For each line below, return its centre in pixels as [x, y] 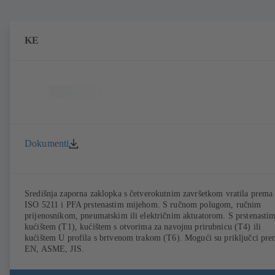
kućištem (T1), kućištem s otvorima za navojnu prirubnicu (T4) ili [143, 227]
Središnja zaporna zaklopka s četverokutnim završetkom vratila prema [149, 194]
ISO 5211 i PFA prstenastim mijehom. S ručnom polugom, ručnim [143, 205]
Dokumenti [47, 143]
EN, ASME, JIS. [54, 249]
